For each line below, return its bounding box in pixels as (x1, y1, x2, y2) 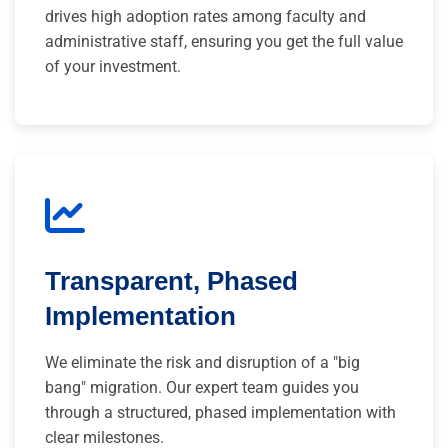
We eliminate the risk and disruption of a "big (45, 352, 360, 372)
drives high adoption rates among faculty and (45, 6, 366, 26)
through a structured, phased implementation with (45, 402, 396, 422)
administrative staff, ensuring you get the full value (45, 31, 403, 51)
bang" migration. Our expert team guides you (45, 377, 359, 397)
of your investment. (45, 56, 181, 76)
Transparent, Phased (45, 266, 298, 295)
